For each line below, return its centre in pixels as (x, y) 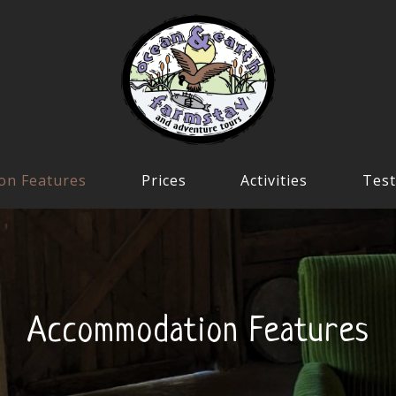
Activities (274, 181)
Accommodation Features (198, 333)
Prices (164, 181)
